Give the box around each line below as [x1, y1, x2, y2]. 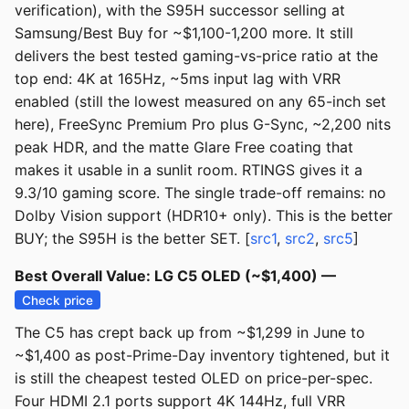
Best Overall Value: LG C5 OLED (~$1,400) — [15, 267, 336, 286]
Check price [22, 292, 94, 308]
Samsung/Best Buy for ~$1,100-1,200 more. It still [15, 24, 353, 43]
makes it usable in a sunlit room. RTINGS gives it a [15, 161, 362, 180]
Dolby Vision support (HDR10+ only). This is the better [15, 206, 393, 225]
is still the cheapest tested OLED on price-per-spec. [15, 369, 372, 388]
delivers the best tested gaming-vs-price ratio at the [15, 47, 378, 66]
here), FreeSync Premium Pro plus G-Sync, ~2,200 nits [15, 115, 391, 134]
